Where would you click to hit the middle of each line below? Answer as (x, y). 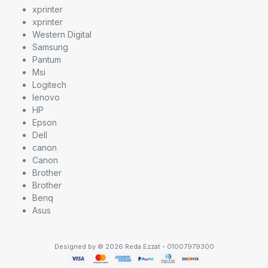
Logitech (49, 85)
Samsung (50, 47)
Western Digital (62, 35)
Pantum (47, 60)
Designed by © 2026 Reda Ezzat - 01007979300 (134, 247)
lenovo (46, 98)
